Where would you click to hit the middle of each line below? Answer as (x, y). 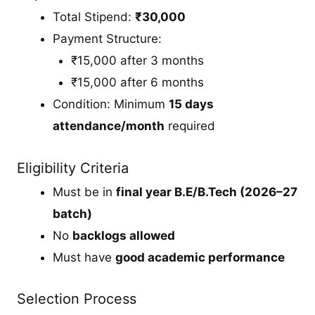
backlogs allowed (124, 235)
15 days (192, 104)
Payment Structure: (108, 39)
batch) (73, 213)
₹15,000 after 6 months (137, 83)
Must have (84, 257)
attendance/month (109, 126)
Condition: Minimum (111, 104)
